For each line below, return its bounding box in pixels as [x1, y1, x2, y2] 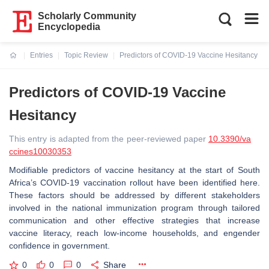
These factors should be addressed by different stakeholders [9, 190, 260, 200]
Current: [10, 58, 38, 67]
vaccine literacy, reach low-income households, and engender [9, 228, 260, 238]
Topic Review [64, 51, 108, 59]
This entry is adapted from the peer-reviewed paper [9, 134, 208, 144]
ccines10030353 [9, 147, 71, 156]
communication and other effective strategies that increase [9, 216, 260, 225]
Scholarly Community [38, 11, 137, 21]
